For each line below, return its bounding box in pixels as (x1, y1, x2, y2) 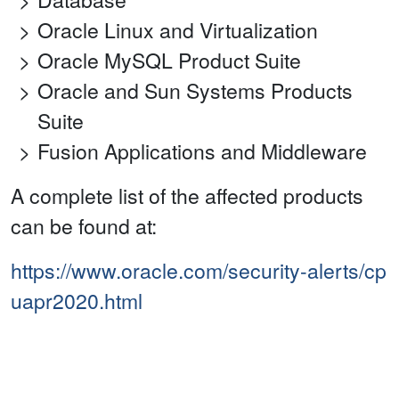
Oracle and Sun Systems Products (37, 76, 353, 106)
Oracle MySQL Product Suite (37, 45, 301, 76)
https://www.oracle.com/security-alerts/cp (11, 256, 387, 286)
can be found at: (11, 211, 157, 241)
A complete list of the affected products (11, 181, 363, 211)
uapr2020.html (11, 286, 142, 316)
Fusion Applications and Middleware (37, 136, 367, 167)
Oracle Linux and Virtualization (37, 15, 318, 45)
